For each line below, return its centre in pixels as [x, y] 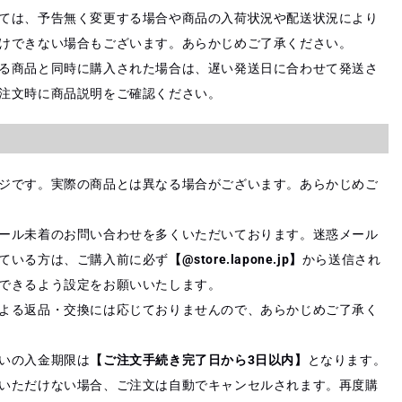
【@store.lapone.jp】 [236, 260]
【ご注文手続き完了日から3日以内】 [199, 360]
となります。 [347, 360]
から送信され [341, 260]
